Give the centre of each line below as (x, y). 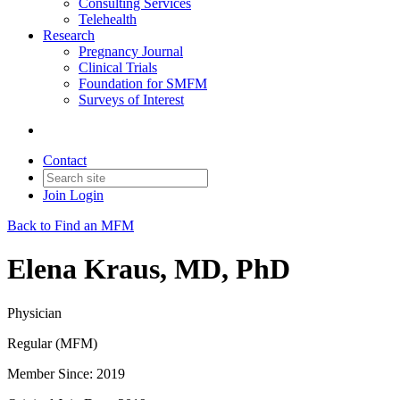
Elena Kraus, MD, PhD (149, 269)
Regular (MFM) (52, 343)
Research (69, 35)
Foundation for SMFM (143, 83)
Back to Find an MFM (71, 225)
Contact (65, 160)
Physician (34, 312)
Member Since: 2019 (66, 373)
